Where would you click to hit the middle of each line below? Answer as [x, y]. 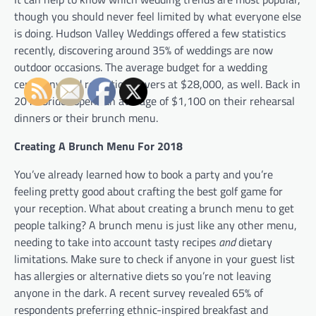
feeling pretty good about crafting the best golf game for [148, 191]
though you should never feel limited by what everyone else [158, 16]
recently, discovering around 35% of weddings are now [144, 50]
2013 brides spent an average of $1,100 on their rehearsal [154, 101]
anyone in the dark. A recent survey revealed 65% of [139, 292]
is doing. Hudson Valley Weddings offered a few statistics [150, 33]
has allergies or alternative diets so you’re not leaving [142, 275]
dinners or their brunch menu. [86, 117]
